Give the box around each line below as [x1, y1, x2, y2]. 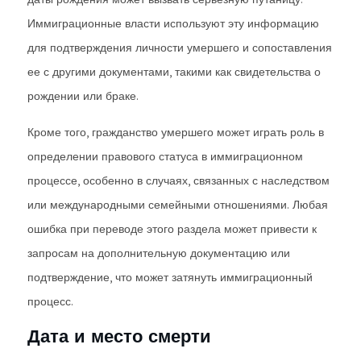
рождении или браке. [27, 89, 139, 103]
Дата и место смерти [27, 325, 211, 347]
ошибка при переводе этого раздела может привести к [27, 222, 317, 236]
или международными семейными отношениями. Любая [27, 197, 328, 212]
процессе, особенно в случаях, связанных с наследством [27, 173, 330, 188]
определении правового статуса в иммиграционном [27, 149, 303, 164]
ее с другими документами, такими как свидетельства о [27, 64, 321, 79]
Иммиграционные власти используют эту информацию [27, 16, 319, 31]
